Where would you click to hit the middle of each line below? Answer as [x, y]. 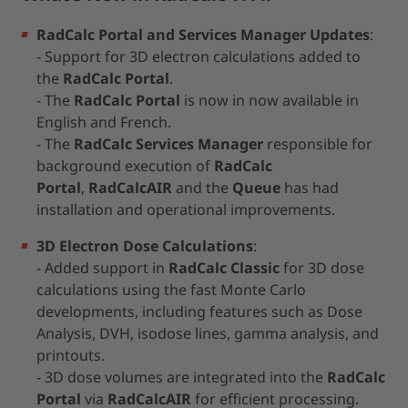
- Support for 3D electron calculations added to [199, 56]
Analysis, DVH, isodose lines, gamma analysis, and [208, 333]
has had [310, 188]
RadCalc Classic [224, 268]
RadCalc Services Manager [168, 144]
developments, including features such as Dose [199, 311]
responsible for [318, 144]
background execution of [125, 166]
